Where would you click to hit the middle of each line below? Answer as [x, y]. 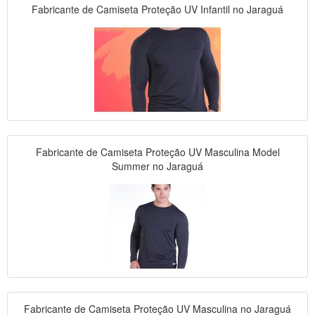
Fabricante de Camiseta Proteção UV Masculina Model [157, 152]
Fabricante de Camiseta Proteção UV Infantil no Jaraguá [157, 9]
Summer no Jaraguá [157, 166]
